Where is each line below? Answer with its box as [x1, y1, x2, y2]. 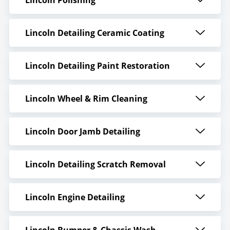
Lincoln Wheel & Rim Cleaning [25, 92, 147, 104]
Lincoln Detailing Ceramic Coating [25, 27, 164, 39]
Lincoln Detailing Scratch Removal [25, 158, 166, 170]
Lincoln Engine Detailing [25, 191, 125, 203]
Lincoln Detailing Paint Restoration [25, 60, 170, 71]
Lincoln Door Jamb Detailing [25, 125, 140, 137]
